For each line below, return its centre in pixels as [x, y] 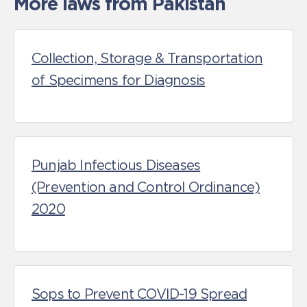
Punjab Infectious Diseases [116, 165]
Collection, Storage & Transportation [147, 58]
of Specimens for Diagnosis [119, 80]
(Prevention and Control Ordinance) [146, 187]
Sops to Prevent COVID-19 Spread [139, 294]
